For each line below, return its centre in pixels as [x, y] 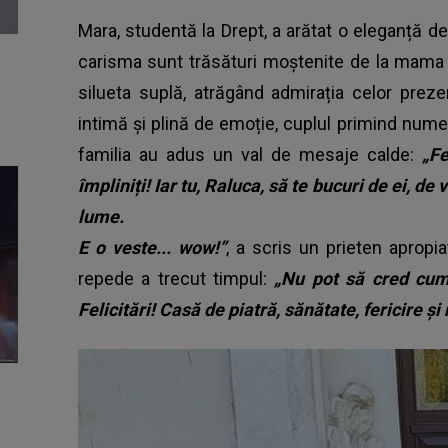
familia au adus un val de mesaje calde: [249, 154]
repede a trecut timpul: [176, 278]
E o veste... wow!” [151, 247]
